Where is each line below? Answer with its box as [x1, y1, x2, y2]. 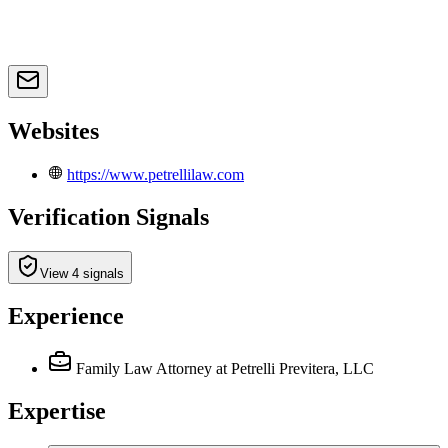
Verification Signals [8, 203, 209, 230]
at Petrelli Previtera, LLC [216, 360, 374, 378]
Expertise [8, 398, 106, 425]
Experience [8, 303, 124, 330]
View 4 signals [40, 265, 124, 281]
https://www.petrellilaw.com [67, 165, 244, 183]
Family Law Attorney [76, 360, 212, 378]
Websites [8, 117, 99, 144]
